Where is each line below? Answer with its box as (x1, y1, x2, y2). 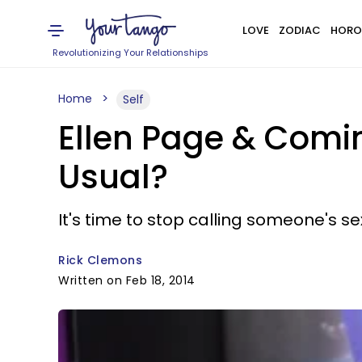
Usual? (58, 154, 168, 200)
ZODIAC (278, 23, 321, 38)
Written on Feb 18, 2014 (58, 272, 196, 288)
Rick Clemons (58, 252, 142, 268)
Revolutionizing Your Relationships (53, 46, 209, 59)
